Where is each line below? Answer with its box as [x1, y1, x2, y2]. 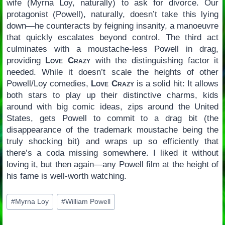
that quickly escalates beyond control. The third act [6, 33, 219, 43]
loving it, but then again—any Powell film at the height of [6, 160, 219, 170]
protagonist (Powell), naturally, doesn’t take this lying [6, 10, 219, 20]
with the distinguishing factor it [90, 56, 219, 66]
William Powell [65, 198, 111, 206]
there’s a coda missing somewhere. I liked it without [6, 148, 219, 158]
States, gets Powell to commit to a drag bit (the [6, 114, 219, 124]
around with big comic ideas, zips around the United [6, 102, 219, 112]
